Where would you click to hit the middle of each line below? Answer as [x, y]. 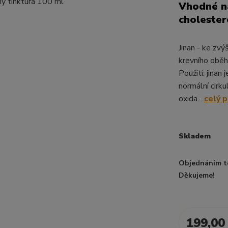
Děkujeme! [197, 175]
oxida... [191, 99]
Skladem [195, 136]
